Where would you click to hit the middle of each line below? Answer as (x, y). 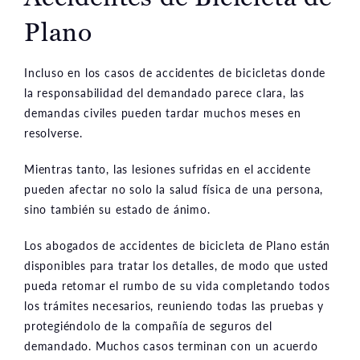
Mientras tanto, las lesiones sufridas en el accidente (168, 168)
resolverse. (53, 132)
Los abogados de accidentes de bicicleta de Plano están (178, 245)
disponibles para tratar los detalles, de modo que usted (176, 265)
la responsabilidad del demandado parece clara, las (164, 92)
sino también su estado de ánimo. (117, 209)
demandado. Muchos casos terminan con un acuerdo (171, 345)
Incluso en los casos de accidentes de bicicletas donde (175, 72)
